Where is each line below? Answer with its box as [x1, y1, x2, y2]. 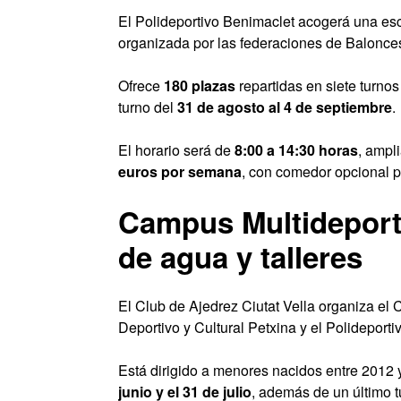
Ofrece [118, 75, 164, 97]
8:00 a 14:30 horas [235, 140, 358, 161]
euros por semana [118, 161, 242, 183]
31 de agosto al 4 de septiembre [177, 97, 392, 118]
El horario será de [118, 140, 235, 161]
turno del [118, 97, 177, 118]
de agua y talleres [118, 235, 363, 278]
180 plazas [164, 75, 235, 97]
